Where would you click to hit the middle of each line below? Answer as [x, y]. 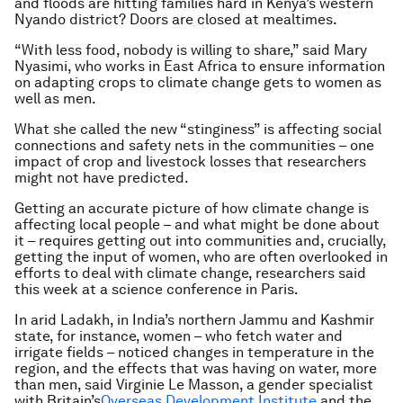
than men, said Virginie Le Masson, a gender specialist [194, 385]
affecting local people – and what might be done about [197, 224]
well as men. [55, 99]
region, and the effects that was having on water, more [196, 368]
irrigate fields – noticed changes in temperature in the [194, 352]
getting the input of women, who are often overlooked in [201, 257]
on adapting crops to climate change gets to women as [198, 82]
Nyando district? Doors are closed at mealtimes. [176, 19]
